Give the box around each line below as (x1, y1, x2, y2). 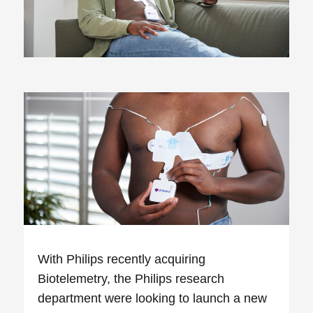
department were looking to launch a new (38, 291, 268, 305)
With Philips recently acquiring (38, 252, 206, 266)
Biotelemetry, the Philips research (38, 271, 225, 286)
